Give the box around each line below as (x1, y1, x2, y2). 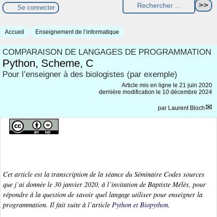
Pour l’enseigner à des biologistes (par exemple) (2, 69, 177, 79)
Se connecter (17, 4, 55, 12)
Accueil (5, 28, 24, 35)
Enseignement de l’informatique (35, 28, 119, 35)
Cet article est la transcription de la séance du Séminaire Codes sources (3, 170, 204, 179)
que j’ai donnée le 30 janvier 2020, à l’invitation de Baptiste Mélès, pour (3, 180, 206, 189)
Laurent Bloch (168, 104, 205, 111)
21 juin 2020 (179, 81, 212, 89)
